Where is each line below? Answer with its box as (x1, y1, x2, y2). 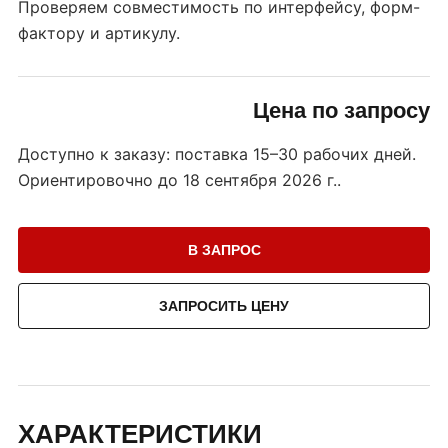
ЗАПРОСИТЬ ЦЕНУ (159, 298, 289, 315)
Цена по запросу (253, 98, 430, 124)
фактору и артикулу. (18, 23, 180, 44)
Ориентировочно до (18, 170, 183, 191)
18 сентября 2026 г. (183, 170, 337, 191)
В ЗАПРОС (187, 242, 261, 259)
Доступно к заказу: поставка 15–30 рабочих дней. (18, 144, 416, 165)
